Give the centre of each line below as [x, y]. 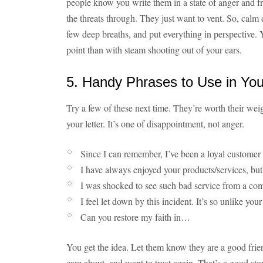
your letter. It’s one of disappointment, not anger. [155, 124]
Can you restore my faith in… [135, 217]
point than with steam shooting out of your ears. [154, 50]
